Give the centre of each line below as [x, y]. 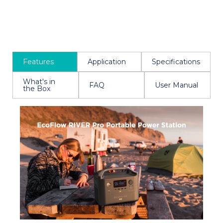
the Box [37, 89]
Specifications [176, 62]
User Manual [177, 85]
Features [39, 62]
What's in [39, 82]
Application [107, 62]
